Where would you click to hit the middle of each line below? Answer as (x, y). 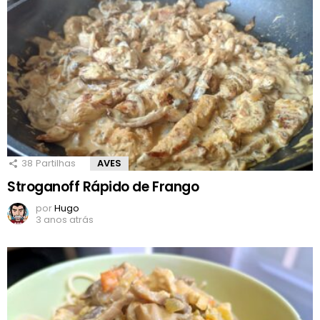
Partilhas (56, 164)
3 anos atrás (65, 220)
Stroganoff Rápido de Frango (103, 187)
